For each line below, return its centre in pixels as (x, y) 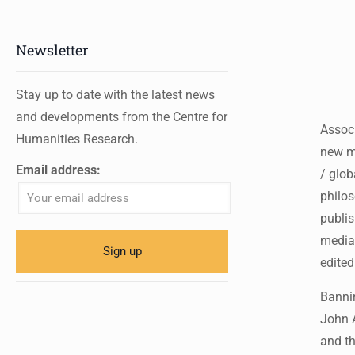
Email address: (58, 170)
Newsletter (52, 50)
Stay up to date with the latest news (115, 95)
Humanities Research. (77, 139)
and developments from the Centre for (122, 117)
